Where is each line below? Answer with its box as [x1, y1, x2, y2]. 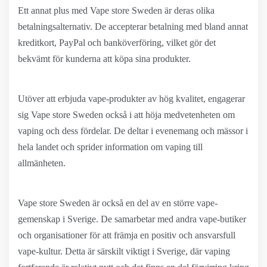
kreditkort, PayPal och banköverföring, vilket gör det [18, 38, 216, 48]
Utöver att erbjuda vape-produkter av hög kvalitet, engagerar [18, 94, 245, 104]
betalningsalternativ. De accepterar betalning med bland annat [18, 21, 248, 32]
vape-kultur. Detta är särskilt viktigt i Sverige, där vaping [18, 246, 230, 256]
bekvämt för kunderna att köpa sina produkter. [18, 54, 191, 64]
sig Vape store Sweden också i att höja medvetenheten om [18, 110, 235, 120]
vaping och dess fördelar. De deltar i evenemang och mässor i [18, 126, 248, 136]
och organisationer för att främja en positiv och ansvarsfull [18, 230, 235, 240]
